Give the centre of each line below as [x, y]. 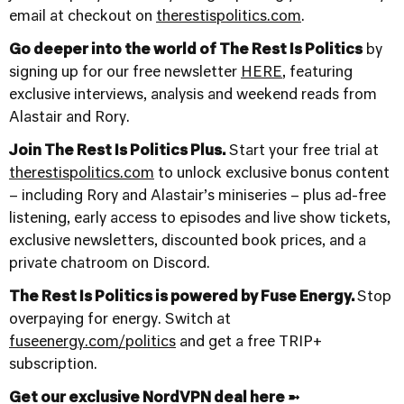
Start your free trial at [302, 151]
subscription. [53, 365]
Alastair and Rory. [69, 118]
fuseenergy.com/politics [92, 343]
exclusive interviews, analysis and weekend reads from [193, 96]
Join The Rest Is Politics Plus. [117, 151]
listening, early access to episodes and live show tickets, [200, 219]
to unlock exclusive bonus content [272, 174]
